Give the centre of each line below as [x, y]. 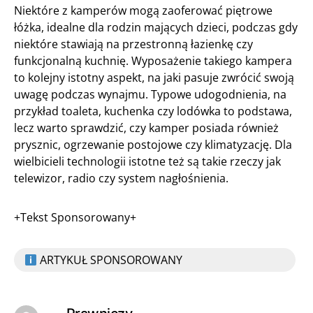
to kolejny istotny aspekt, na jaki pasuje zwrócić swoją [154, 78]
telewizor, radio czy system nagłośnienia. [121, 178]
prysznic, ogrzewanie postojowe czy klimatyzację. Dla [153, 145]
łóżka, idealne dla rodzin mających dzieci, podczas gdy [156, 27]
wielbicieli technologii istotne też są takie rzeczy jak [147, 161]
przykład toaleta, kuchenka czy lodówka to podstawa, [153, 111]
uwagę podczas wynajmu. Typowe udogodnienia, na [150, 94]
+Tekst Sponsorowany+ [75, 217]
